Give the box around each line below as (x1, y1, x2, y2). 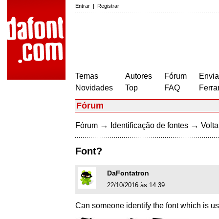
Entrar (75, 3, 90, 9)
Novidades (75, 84, 113, 92)
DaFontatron (107, 169, 149, 177)
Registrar (97, 3, 119, 9)
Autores (125, 72, 152, 80)
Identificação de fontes (110, 121, 188, 130)
